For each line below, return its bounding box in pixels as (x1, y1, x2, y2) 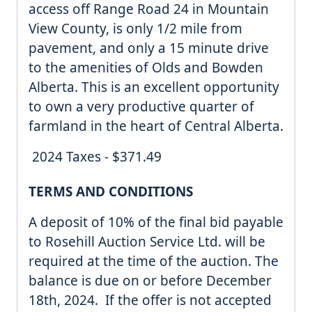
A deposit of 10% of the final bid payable (29, 213, 283, 232)
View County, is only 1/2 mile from (29, 19, 242, 38)
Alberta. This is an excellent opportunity (29, 78, 279, 97)
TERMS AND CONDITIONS (29, 182, 193, 201)
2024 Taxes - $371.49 (29, 148, 162, 166)
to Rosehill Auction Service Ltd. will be (29, 233, 265, 251)
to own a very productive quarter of (29, 97, 254, 116)
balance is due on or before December (29, 272, 272, 290)
